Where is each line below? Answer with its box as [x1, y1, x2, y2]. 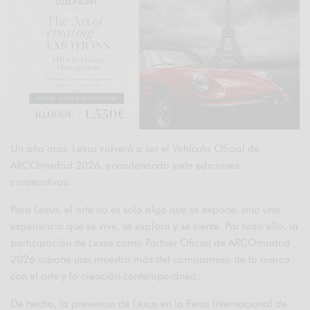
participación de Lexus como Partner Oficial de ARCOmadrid [10, 237, 291, 250]
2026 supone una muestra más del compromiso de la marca [10, 253, 291, 266]
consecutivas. [10, 176, 71, 189]
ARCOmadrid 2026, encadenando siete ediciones [10, 159, 240, 172]
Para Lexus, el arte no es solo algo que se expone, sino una [10, 203, 281, 217]
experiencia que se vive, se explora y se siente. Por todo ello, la [10, 220, 299, 233]
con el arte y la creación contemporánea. [10, 270, 200, 283]
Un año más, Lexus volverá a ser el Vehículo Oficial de [10, 143, 260, 156]
